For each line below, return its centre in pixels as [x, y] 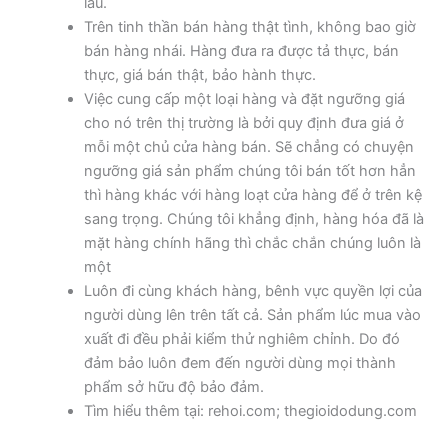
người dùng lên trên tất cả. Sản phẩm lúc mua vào [252, 314]
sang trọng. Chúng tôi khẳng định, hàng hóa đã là [253, 218]
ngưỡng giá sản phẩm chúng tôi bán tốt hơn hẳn [249, 170]
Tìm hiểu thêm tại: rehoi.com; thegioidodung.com [250, 410]
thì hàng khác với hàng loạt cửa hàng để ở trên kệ [252, 194]
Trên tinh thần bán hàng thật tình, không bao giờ [249, 26]
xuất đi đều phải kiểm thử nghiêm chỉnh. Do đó [241, 338]
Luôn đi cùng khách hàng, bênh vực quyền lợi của [252, 290]
